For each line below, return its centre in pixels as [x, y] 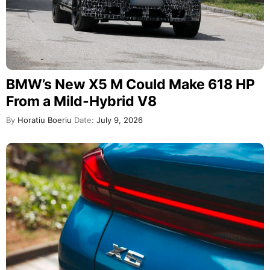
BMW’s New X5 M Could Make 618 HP [130, 85]
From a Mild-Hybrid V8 [81, 102]
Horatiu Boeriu [43, 121]
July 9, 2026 [118, 121]
